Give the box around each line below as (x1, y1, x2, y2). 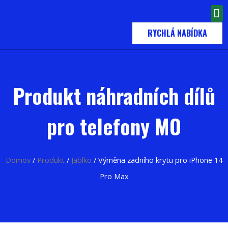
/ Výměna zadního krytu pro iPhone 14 (92, 155, 222, 165)
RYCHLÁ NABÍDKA (148, 27, 207, 39)
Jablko (71, 155, 92, 165)
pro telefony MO (47, 111, 181, 141)
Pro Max (99, 171, 129, 181)
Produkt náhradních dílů (13, 80, 215, 111)
